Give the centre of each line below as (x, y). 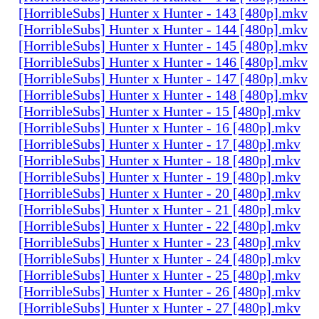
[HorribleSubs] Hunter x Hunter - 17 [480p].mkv (159, 143)
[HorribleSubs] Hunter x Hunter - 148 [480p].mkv (163, 94)
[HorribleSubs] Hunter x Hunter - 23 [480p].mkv (159, 242)
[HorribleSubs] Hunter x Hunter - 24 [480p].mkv (159, 258)
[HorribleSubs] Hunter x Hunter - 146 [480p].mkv (163, 62)
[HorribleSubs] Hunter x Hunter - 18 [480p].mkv (159, 160)
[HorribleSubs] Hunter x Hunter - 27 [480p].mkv (159, 307)
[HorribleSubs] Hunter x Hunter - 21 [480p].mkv (159, 209)
